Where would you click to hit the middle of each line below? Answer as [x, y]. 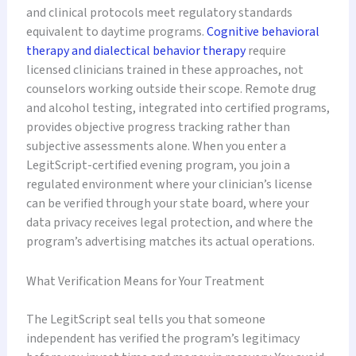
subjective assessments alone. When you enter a [156, 147]
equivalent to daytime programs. [116, 32]
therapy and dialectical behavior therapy [135, 51]
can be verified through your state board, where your [167, 204]
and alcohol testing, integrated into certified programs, [178, 108]
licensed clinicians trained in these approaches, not [164, 70]
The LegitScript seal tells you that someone [145, 319]
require [265, 51]
